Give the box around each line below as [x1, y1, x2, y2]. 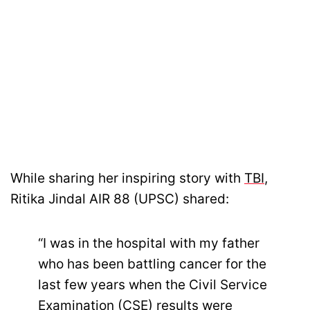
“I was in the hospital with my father [38, 235, 259, 252]
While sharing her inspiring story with [10, 170, 244, 186]
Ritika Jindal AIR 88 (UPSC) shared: [10, 190, 229, 207]
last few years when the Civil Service [38, 277, 267, 293]
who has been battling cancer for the [38, 256, 266, 273]
